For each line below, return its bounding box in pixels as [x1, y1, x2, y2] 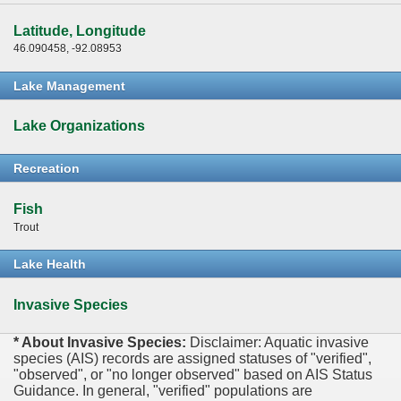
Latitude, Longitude [13, 22, 146, 38]
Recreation [13, 161, 80, 176]
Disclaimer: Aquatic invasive [190, 334, 369, 350]
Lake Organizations [13, 118, 145, 134]
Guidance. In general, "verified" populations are [13, 382, 312, 398]
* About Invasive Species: [13, 334, 190, 350]
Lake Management [13, 78, 125, 93]
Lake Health [13, 257, 86, 272]
